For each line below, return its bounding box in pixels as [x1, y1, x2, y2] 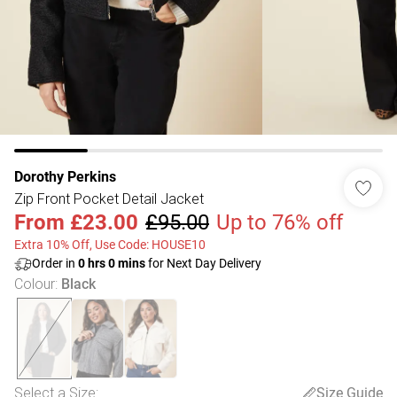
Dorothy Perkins [14, 168, 116, 185]
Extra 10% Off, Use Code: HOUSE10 [14, 237, 206, 252]
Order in [32, 256, 78, 270]
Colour [14, 275, 55, 292]
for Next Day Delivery [145, 256, 261, 270]
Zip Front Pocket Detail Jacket [14, 190, 204, 207]
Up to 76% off [216, 210, 343, 235]
